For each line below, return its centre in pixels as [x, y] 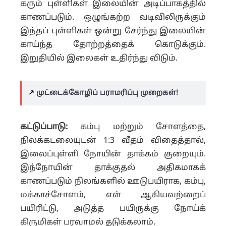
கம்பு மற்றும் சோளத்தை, [137, 127]
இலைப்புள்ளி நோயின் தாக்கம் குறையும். [113, 154]
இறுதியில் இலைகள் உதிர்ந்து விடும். [99, 59]
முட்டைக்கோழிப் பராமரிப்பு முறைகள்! [107, 93]
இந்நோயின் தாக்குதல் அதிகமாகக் [113, 168]
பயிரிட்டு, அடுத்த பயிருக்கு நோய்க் [113, 209]
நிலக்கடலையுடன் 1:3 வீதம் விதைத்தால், [113, 141]
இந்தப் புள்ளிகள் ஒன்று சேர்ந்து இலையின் [113, 31]
